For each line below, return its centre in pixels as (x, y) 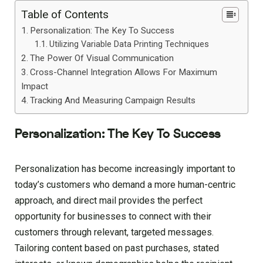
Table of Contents (65, 14)
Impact (35, 86)
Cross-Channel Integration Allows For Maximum (124, 72)
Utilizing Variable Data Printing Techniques (129, 44)
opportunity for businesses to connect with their (113, 216)
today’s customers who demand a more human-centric (125, 184)
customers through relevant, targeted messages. (114, 232)
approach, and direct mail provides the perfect (109, 200)
